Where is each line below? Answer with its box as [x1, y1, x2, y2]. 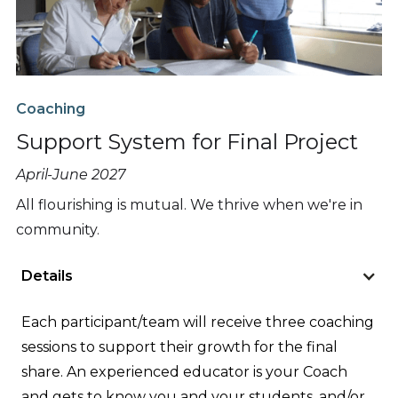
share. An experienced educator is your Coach [21, 363, 347, 381]
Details [21, 267, 73, 285]
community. [16, 221, 99, 239]
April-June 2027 [16, 166, 125, 184]
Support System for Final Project [16, 129, 358, 155]
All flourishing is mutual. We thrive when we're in [16, 196, 362, 214]
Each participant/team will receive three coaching [21, 314, 374, 331]
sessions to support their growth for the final [21, 338, 338, 356]
